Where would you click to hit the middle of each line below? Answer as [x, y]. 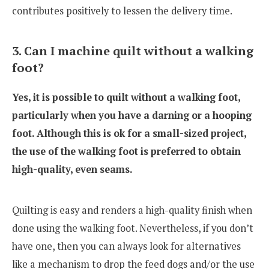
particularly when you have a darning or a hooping [132, 115]
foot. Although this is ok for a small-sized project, [129, 133]
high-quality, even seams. [72, 169]
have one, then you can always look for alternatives [126, 246]
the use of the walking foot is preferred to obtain [126, 151]
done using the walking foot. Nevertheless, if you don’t [133, 228]
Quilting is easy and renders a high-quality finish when [132, 210]
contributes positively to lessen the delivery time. [122, 11]
